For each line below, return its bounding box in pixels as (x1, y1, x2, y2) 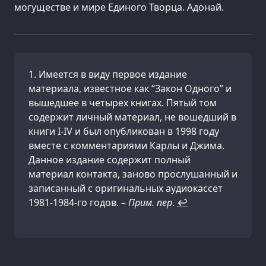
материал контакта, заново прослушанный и (28, 167, 237, 181)
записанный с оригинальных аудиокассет (28, 182, 223, 195)
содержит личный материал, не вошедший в (28, 110, 236, 124)
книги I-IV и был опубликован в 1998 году (28, 125, 219, 138)
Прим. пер (128, 196, 172, 210)
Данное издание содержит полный (28, 153, 191, 167)
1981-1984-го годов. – (28, 196, 128, 210)
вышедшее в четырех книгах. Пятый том (28, 96, 217, 110)
